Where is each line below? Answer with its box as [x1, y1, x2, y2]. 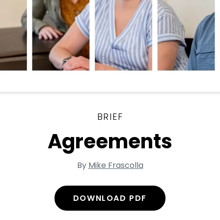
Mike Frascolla [88, 160, 143, 171]
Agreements [48, 128, 172, 155]
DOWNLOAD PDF [73, 192, 147, 204]
